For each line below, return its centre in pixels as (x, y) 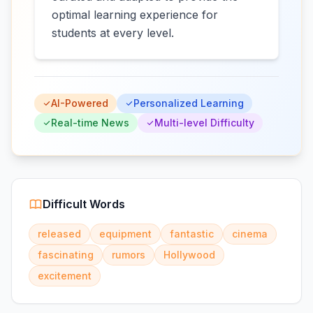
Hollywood (189, 255)
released (59, 234)
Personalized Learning (189, 103)
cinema (250, 234)
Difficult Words (84, 204)
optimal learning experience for (135, 15)
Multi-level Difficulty (204, 123)
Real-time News (90, 123)
